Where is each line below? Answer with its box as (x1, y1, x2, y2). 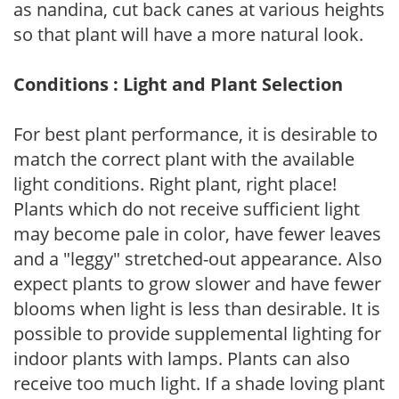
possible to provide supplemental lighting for (13, 321, 381, 346)
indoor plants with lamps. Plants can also (13, 346, 350, 370)
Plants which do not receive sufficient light (13, 196, 360, 221)
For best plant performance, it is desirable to (13, 121, 378, 146)
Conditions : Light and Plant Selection (13, 71, 343, 96)
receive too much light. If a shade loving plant (13, 370, 385, 395)
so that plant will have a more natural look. (13, 21, 363, 46)
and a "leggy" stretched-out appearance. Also (13, 246, 382, 271)
